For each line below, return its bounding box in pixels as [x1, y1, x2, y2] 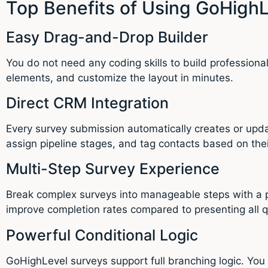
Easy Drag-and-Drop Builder [6, 28, 208, 46]
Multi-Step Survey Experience [6, 160, 220, 178]
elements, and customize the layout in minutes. [6, 71, 233, 84]
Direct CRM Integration [6, 93, 169, 112]
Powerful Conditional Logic [6, 226, 198, 244]
